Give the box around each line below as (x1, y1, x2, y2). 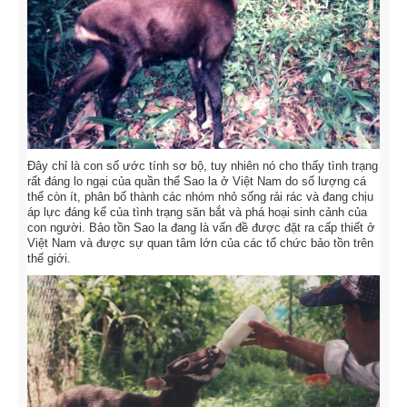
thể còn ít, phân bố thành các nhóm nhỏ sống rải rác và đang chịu (27, 189, 373, 203)
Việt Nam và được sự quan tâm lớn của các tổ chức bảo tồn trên (27, 235, 373, 250)
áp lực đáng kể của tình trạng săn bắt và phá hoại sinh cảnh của (27, 204, 367, 219)
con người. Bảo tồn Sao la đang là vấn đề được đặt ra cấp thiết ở (27, 220, 375, 234)
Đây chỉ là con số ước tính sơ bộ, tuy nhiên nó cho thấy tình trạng (27, 158, 378, 173)
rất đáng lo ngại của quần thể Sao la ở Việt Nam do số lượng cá (27, 174, 366, 188)
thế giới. (27, 251, 71, 265)
